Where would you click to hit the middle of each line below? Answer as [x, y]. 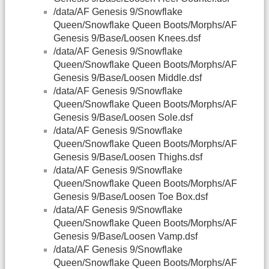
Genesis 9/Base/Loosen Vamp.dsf [125, 237]
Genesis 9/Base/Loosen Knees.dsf [127, 38]
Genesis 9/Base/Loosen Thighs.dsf [128, 157]
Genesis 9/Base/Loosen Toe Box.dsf [131, 197]
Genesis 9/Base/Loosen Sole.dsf [123, 118]
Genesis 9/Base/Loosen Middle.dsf [128, 78]
